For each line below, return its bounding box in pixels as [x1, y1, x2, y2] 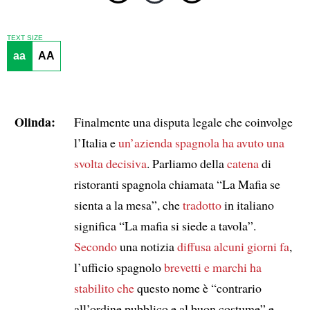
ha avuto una [221, 134, 284, 151]
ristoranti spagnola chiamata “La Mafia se [73, 175, 280, 192]
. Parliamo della [146, 154, 227, 172]
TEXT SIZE [6, 34, 43, 42]
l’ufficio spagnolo [73, 258, 164, 275]
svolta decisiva [73, 154, 147, 172]
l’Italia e [73, 134, 118, 151]
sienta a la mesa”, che [73, 196, 183, 213]
